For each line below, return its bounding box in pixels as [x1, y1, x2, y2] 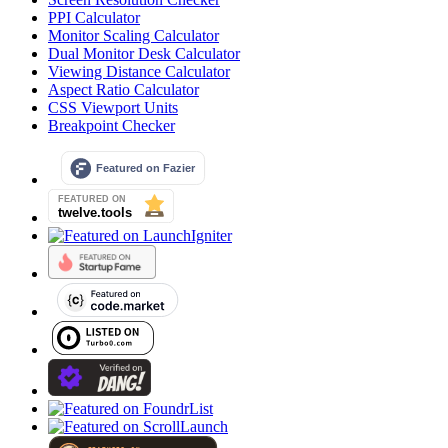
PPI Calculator [48, 8, 140, 26]
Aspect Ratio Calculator [48, 80, 199, 98]
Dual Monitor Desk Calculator [48, 44, 240, 62]
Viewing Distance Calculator [48, 62, 230, 80]
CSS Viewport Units [48, 98, 178, 116]
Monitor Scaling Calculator [48, 26, 219, 44]
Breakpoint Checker [48, 116, 175, 134]
